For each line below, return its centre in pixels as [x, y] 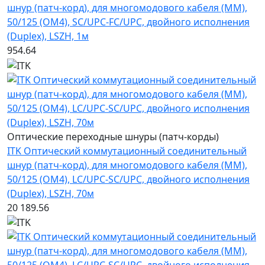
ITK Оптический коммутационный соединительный [127, 151]
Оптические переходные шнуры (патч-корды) [113, 136]
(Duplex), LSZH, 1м [48, 36]
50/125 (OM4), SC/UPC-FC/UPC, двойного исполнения [128, 22]
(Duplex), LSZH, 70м [51, 193]
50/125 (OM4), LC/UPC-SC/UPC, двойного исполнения [128, 179]
